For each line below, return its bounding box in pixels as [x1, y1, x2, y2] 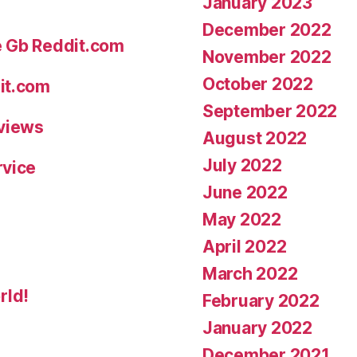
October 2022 [202, 73, 313, 94]
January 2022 [202, 317, 312, 338]
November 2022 [202, 46, 331, 67]
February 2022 [202, 290, 320, 311]
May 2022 [202, 209, 281, 229]
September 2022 [202, 100, 338, 121]
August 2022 [202, 127, 308, 148]
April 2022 [202, 236, 287, 257]
